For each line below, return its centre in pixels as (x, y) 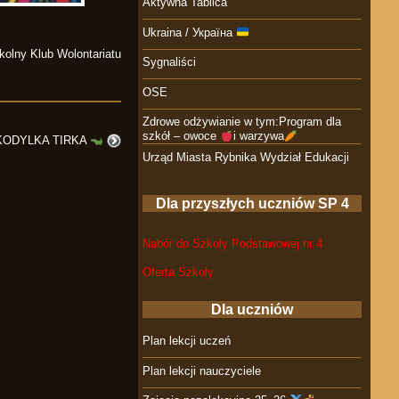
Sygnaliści (170, 62)
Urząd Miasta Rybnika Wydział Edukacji (246, 157)
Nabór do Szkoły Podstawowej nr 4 (233, 243)
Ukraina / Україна (190, 32)
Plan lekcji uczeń (187, 341)
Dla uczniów (252, 309)
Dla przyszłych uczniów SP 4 (252, 203)
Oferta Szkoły (179, 272)
